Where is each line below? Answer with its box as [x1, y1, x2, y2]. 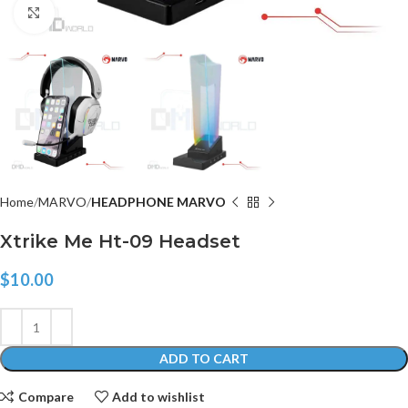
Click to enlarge [54, 5, 141, 20]
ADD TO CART [159, 351, 249, 367]
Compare [17, 388, 74, 404]
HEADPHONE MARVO [91, 194, 226, 210]
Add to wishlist [112, 388, 206, 404]
